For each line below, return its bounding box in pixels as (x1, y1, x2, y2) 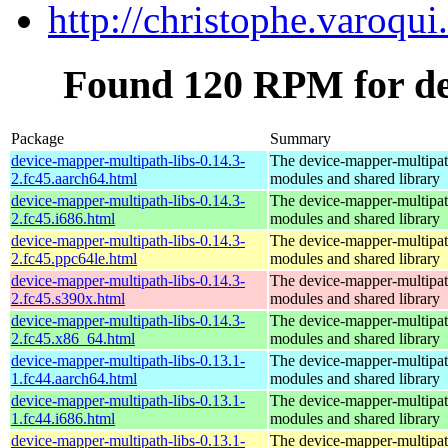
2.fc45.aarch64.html (11, 169, 137, 187)
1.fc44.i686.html (11, 409, 115, 427)
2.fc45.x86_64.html (11, 329, 135, 347)
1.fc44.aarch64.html (11, 369, 137, 387)
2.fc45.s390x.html (11, 289, 125, 307)
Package (11, 129, 64, 147)
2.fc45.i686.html (11, 209, 115, 227)
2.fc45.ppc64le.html (11, 249, 137, 267)
